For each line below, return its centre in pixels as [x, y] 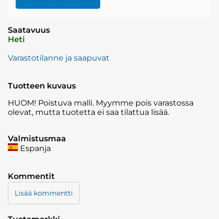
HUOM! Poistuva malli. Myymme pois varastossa [101, 103]
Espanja [35, 149]
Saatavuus [29, 30]
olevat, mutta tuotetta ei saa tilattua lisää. [88, 112]
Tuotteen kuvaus [42, 86]
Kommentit [31, 176]
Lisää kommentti [44, 193]
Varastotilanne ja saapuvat [59, 58]
